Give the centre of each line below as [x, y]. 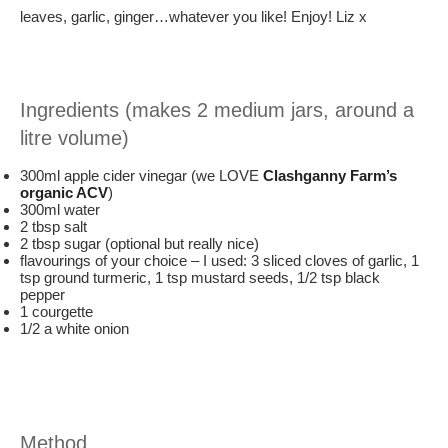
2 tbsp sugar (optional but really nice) [139, 243]
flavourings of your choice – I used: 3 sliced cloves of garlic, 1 [219, 260]
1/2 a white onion [74, 328]
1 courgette [56, 311]
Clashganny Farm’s [330, 175]
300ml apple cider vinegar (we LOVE [141, 175]
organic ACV [64, 192]
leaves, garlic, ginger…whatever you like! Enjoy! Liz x [193, 16]
